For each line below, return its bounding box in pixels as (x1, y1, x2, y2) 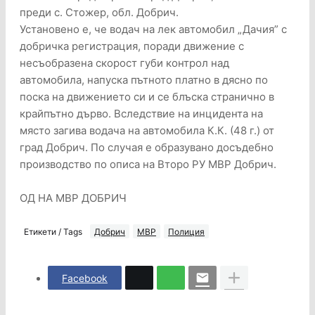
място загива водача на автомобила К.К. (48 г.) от (20, 124, 274, 138)
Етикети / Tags (24, 226, 82, 237)
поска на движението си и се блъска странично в (20, 90, 274, 104)
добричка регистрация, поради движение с (20, 39, 244, 53)
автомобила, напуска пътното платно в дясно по (20, 73, 268, 87)
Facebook (62, 271, 108, 284)
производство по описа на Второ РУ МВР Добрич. (20, 157, 276, 172)
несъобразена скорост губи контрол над (20, 56, 229, 70)
